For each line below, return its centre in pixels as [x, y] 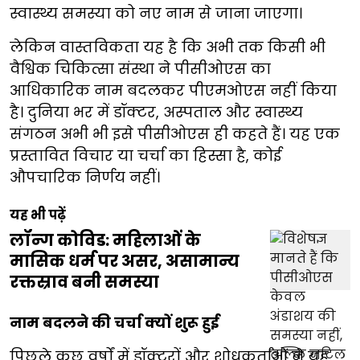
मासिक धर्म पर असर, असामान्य [125, 261]
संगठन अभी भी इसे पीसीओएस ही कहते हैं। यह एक [175, 133]
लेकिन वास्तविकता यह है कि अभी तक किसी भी [168, 47]
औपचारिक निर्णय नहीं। [85, 177]
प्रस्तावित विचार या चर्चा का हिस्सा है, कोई [145, 155]
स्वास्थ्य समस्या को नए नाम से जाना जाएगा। [156, 13]
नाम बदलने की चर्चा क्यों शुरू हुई [115, 322]
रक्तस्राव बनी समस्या [84, 282]
